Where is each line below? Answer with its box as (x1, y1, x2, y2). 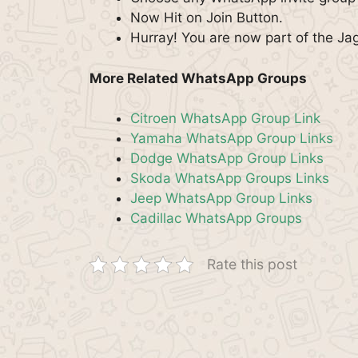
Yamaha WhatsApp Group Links (130, 130, 333, 146)
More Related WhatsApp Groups (89, 70, 307, 86)
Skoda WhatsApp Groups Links (130, 170, 329, 186)
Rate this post (207, 256, 297, 272)
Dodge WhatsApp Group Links (130, 150, 324, 166)
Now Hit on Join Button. (130, 10, 283, 26)
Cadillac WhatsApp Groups (130, 210, 302, 226)
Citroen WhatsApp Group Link (130, 110, 320, 126)
